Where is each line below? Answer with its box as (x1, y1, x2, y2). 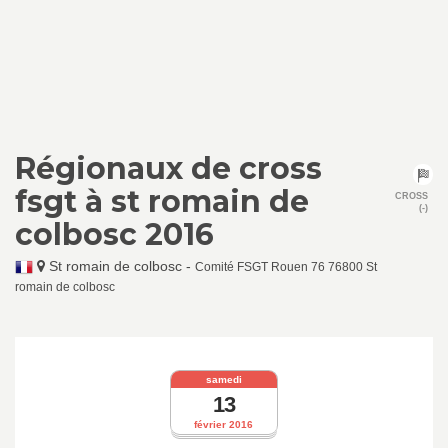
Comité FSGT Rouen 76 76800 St (195, 260, 377, 274)
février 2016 (194, 419, 254, 431)
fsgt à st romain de (15, 183, 309, 220)
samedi (205, 373, 242, 385)
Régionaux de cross (15, 150, 322, 187)
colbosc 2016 (15, 216, 214, 253)
